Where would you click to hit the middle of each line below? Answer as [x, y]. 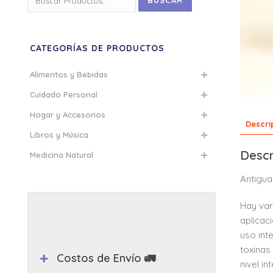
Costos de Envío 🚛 [106, 258]
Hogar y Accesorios [68, 115]
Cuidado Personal [64, 94]
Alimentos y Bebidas [69, 74]
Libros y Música [59, 135]
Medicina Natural [62, 155]
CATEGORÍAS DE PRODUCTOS [97, 48]
